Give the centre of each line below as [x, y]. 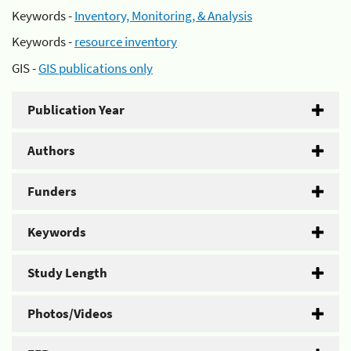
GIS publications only [96, 68]
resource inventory [126, 42]
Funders [52, 191]
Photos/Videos [70, 313]
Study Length [67, 272]
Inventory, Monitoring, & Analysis [163, 15]
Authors [51, 150]
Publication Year [76, 109]
